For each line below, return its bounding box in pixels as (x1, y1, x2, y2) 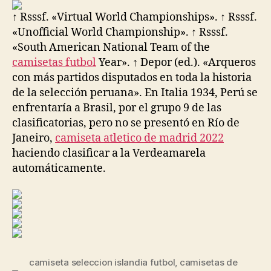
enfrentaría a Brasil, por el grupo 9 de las (12, 100, 221, 115)
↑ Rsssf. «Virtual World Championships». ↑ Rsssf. (12, 10, 257, 24)
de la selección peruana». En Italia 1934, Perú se (12, 85, 258, 100)
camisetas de (179, 256, 238, 268)
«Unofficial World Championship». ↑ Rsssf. (12, 25, 228, 39)
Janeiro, (12, 131, 55, 145)
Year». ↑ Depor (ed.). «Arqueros (96, 55, 256, 70)
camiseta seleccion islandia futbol (29, 256, 175, 268)
